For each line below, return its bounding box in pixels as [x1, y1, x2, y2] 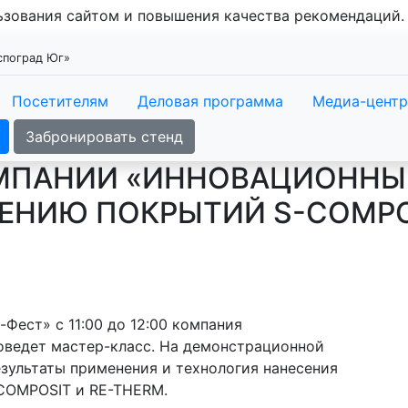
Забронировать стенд [25, 127, 183, 146]
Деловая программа [138, 92, 283, 110]
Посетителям [12, 92, 108, 110]
